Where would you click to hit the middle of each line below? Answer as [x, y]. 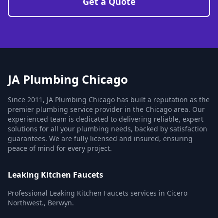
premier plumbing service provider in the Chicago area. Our [106, 109]
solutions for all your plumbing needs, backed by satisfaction [108, 129]
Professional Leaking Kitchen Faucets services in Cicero [98, 193]
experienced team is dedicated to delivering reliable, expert [106, 119]
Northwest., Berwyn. [41, 203]
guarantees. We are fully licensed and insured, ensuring [100, 138]
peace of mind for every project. [60, 148]
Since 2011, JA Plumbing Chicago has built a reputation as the [109, 100]
